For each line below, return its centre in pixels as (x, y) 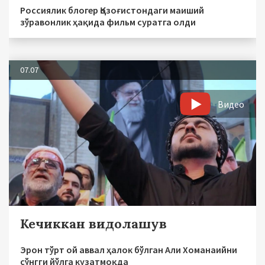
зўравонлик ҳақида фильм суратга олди (108, 22)
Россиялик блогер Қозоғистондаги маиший (112, 10)
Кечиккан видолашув (93, 223)
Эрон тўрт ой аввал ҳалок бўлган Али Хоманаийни (129, 249)
